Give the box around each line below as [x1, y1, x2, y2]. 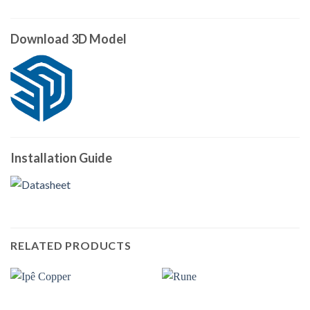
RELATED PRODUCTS [10, 239, 131, 253]
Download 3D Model [10, 30, 127, 46]
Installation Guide [10, 150, 112, 166]
